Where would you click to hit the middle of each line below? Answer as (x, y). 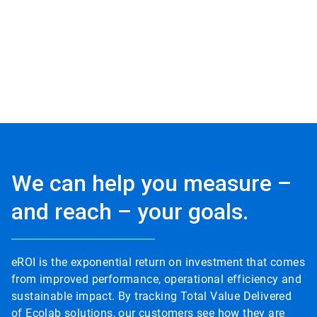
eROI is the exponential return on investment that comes (158, 263)
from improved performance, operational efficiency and (157, 279)
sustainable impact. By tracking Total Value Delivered (152, 296)
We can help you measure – (151, 184)
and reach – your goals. (130, 212)
